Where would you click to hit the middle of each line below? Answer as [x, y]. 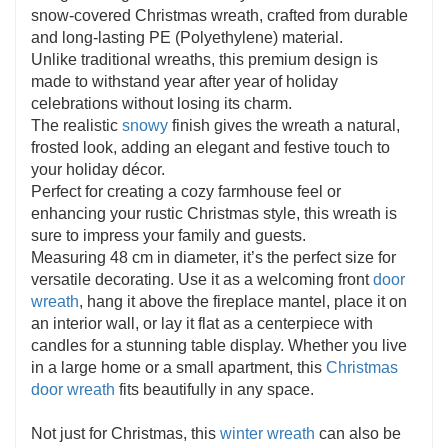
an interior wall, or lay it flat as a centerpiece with [202, 323]
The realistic [76, 125]
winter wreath [267, 433]
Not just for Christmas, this [125, 433]
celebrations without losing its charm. [163, 103]
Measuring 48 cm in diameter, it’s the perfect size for [213, 257]
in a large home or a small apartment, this [178, 367]
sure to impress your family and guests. [168, 235]
